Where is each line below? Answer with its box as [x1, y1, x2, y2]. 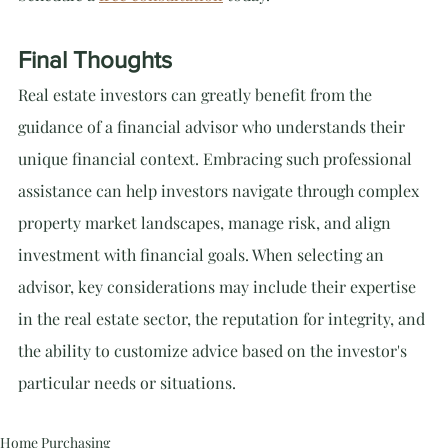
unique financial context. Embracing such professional [18, 148, 416, 169]
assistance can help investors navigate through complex [18, 180, 423, 201]
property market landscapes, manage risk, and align [18, 212, 395, 233]
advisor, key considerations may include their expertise [18, 276, 420, 297]
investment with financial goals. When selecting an [18, 244, 388, 265]
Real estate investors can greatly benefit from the [18, 84, 376, 105]
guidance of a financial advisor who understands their [18, 116, 409, 137]
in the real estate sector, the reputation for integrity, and [18, 308, 429, 329]
